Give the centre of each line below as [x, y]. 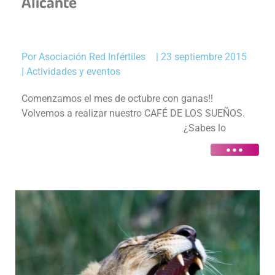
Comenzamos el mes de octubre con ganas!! [117, 98]
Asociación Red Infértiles [92, 56]
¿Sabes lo [124, 128]
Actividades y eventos [73, 71]
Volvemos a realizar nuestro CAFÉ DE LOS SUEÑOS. [136, 113]
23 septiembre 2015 [204, 56]
